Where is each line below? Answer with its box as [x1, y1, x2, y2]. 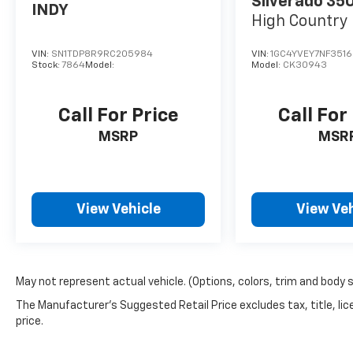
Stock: [32, 61, 61, 71]
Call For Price [58, 106, 179, 126]
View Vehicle [76, 203, 161, 217]
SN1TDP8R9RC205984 [51, 50, 153, 60]
